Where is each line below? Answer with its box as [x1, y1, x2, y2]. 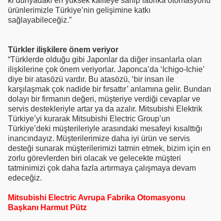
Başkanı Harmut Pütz [8, 203, 87, 212]
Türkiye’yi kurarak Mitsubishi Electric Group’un [8, 114, 170, 123]
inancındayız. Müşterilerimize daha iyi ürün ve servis [8, 134, 190, 143]
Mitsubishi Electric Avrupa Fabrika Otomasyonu [8, 193, 185, 202]
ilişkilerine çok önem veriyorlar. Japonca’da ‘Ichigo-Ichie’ [8, 65, 204, 74]
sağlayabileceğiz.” [8, 15, 74, 24]
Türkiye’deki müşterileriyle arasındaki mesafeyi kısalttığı [8, 124, 202, 133]
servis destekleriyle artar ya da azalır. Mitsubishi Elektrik [8, 104, 202, 113]
